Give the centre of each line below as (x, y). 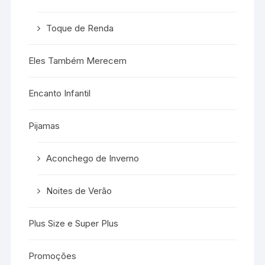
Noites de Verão (79, 190)
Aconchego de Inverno (93, 158)
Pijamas (44, 125)
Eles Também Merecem (78, 60)
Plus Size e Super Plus (74, 223)
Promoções (53, 256)
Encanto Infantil (60, 93)
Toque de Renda (80, 28)
